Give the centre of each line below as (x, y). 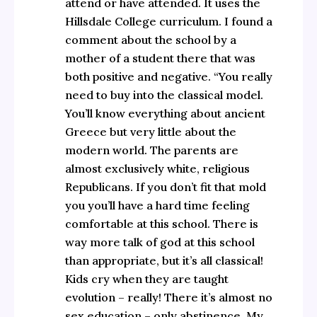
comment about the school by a (150, 40)
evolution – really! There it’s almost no (168, 298)
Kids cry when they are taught (146, 279)
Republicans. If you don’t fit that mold (165, 187)
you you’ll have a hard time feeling (157, 206)
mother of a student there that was (160, 58)
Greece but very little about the (150, 132)
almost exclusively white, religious (157, 169)
